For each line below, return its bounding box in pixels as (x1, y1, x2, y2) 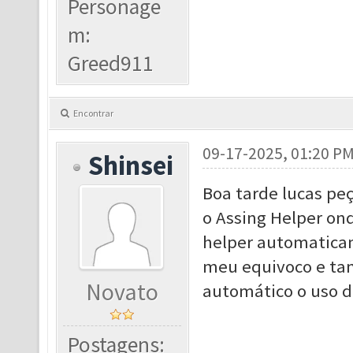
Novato (86, 277, 159, 307)
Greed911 (68, 50, 154, 77)
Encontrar (73, 107, 113, 119)
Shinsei (88, 148, 174, 182)
